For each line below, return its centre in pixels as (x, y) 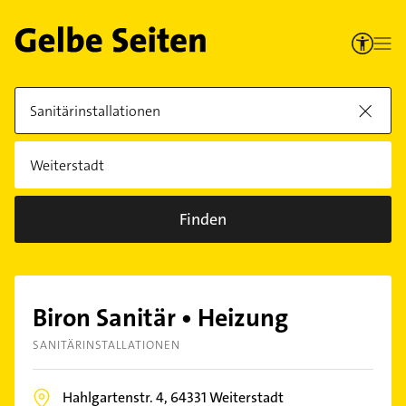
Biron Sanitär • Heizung (160, 318)
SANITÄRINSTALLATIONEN (107, 345)
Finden (203, 219)
